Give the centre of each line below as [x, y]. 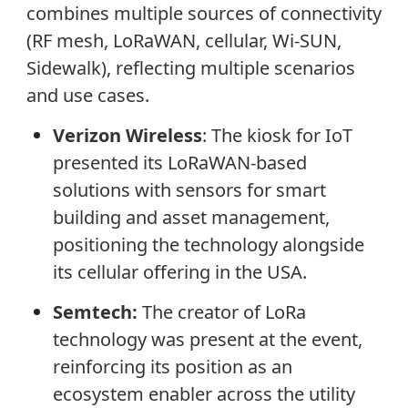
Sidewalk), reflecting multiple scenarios [190, 67]
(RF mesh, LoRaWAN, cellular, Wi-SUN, [184, 40]
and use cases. [87, 95]
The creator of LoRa [224, 312]
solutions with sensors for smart [189, 190]
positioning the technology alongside [208, 245]
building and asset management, [191, 218]
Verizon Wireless [127, 136]
